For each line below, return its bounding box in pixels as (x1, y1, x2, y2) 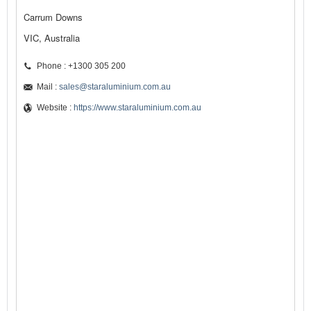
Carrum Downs (24, 10, 83, 24)
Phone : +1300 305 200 (37, 61, 126, 72)
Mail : (37, 82, 59, 92)
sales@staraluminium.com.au (59, 82, 171, 92)
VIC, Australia (24, 31, 80, 45)
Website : (37, 103, 74, 113)
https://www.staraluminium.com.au (74, 103, 201, 113)
